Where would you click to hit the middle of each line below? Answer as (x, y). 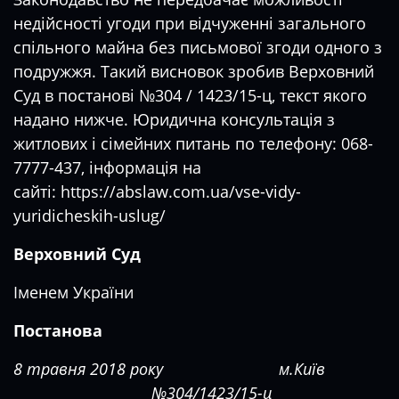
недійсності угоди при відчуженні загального (190, 23)
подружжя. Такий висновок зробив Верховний (194, 71)
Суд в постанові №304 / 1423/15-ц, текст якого (190, 95)
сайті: (37, 191)
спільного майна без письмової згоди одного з (198, 47)
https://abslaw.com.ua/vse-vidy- (181, 191)
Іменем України (73, 292)
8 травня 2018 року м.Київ (169, 369)
